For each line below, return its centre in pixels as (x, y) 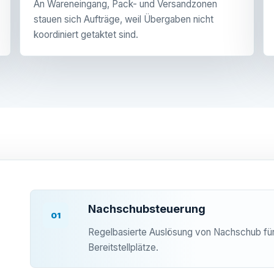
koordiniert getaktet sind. (86, 34)
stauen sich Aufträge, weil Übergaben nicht (124, 19)
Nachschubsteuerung (147, 209)
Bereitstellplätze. (123, 248)
